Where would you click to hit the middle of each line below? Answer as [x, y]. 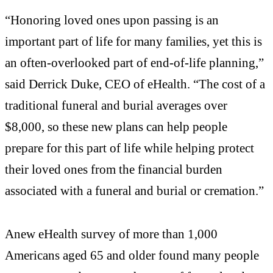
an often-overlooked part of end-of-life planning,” [134, 62]
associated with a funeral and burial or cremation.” [134, 190]
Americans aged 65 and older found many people [132, 255]
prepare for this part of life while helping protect [129, 147]
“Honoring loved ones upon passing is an [112, 19]
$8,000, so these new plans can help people [116, 126]
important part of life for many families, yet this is [133, 41]
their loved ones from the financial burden [114, 169]
